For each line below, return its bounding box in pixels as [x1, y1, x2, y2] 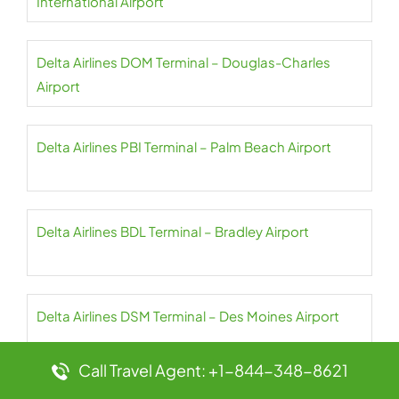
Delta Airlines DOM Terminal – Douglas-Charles [37, 53, 330, 71]
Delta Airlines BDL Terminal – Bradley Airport [37, 223, 309, 240]
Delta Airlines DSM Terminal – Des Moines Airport [37, 307, 339, 325]
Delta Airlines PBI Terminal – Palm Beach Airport [37, 138, 331, 156]
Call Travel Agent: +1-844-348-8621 [77, 360, 348, 380]
